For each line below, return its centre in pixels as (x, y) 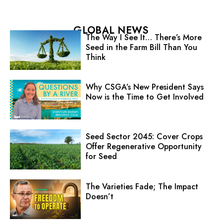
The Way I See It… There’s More (143, 37)
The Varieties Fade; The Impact (142, 186)
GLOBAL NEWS (111, 30)
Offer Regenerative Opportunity (143, 147)
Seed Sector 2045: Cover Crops (144, 137)
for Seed (101, 157)
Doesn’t (99, 196)
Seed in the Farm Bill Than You (141, 47)
